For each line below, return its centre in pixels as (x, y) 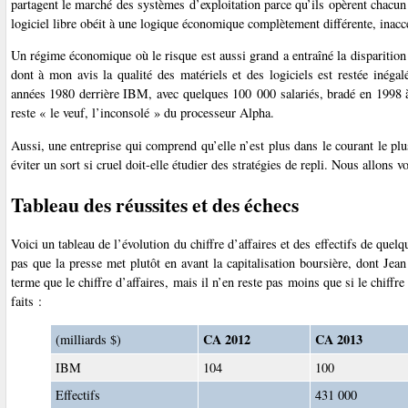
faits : (26, 301)
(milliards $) (89, 339)
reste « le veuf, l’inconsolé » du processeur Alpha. (142, 113)
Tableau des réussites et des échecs (154, 204)
